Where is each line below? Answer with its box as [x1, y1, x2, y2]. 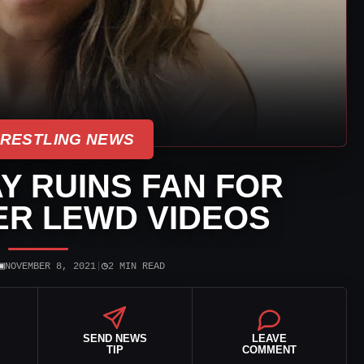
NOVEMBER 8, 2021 [4, 260, 96, 272]
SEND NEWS [82, 331, 147, 344]
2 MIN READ [107, 260, 165, 272]
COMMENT [241, 343, 297, 356]
